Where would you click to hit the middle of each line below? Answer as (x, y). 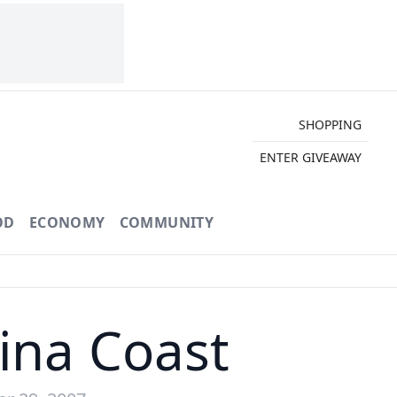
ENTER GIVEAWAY (310, 157)
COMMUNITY (167, 222)
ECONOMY (67, 222)
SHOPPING (330, 124)
